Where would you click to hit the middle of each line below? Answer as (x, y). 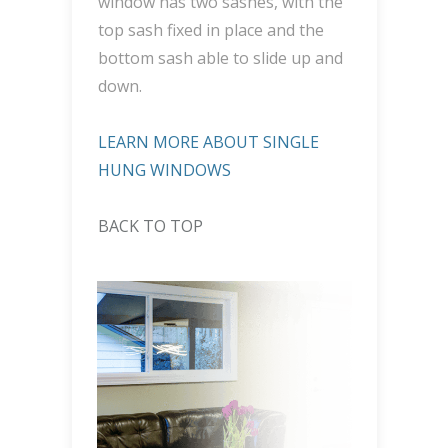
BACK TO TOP (150, 226)
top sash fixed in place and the (210, 30)
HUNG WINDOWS (164, 170)
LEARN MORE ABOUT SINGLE (208, 142)
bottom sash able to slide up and (220, 58)
